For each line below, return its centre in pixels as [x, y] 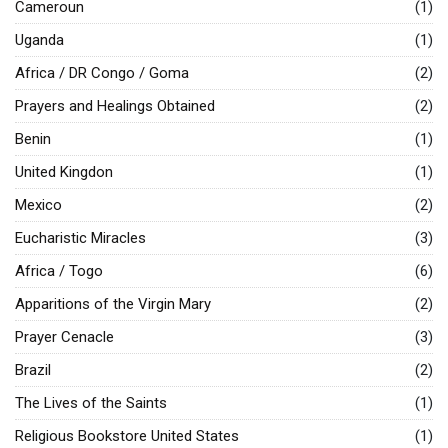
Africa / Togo [59, 271]
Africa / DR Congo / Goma [102, 73]
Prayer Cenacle [64, 337]
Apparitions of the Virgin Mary [113, 304]
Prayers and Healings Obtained [115, 106]
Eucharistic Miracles [80, 238]
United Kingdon [64, 172]
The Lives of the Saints [91, 403]
